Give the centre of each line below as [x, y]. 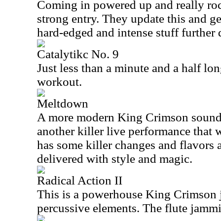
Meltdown [63, 103]
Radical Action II [80, 180]
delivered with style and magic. [115, 159]
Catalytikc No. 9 [78, 54]
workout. [59, 82]
